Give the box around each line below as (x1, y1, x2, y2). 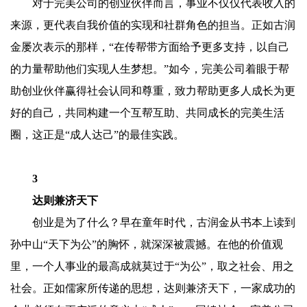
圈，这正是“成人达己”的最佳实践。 (10, 129, 184, 140)
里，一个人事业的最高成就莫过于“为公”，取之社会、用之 (10, 260, 294, 272)
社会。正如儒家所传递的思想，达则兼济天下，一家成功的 (10, 282, 295, 294)
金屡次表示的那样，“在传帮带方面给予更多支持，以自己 (10, 41, 289, 53)
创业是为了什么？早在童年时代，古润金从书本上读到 (32, 217, 295, 228)
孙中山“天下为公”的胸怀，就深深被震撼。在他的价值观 (10, 238, 283, 250)
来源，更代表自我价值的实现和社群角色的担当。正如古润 (10, 19, 295, 31)
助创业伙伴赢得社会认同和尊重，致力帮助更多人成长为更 (10, 85, 295, 97)
